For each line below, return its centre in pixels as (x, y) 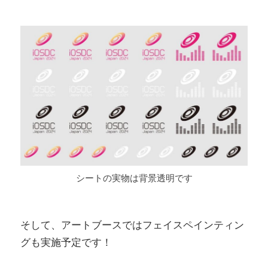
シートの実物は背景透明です (134, 178)
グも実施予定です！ (66, 243)
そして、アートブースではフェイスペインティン (132, 225)
